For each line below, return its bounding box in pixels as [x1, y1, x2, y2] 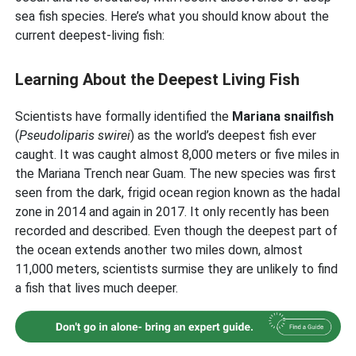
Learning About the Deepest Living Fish [15, 70, 300, 89]
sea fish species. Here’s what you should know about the [15, 9, 330, 24]
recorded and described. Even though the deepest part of [15, 223, 339, 238]
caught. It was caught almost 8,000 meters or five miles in [15, 147, 340, 162]
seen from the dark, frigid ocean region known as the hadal [15, 185, 341, 200]
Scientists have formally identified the [15, 109, 233, 124]
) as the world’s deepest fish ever [130, 128, 317, 143]
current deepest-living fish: [15, 28, 165, 43]
